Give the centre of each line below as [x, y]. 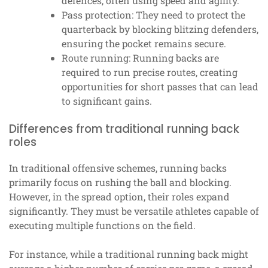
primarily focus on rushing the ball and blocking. [120, 182]
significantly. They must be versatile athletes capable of [134, 211]
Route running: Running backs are [140, 58]
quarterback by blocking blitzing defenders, [160, 29]
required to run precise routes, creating [150, 72]
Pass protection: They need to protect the [153, 15]
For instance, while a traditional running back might [129, 254]
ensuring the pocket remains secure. [144, 44]
